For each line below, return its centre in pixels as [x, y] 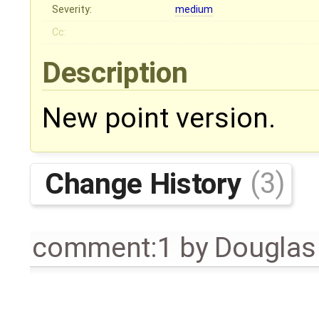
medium [194, 10]
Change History [146, 183]
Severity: [72, 10]
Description [118, 73]
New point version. [159, 119]
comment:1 [103, 247]
